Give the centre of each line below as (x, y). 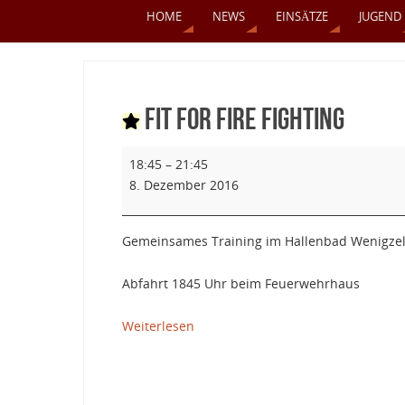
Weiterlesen (158, 326)
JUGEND (380, 16)
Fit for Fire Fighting (242, 119)
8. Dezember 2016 (184, 185)
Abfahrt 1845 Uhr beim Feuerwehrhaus (241, 283)
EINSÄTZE (302, 16)
